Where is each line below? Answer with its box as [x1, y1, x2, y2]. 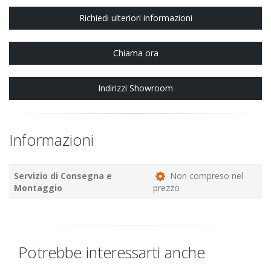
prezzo [153, 182, 180, 194]
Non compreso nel [168, 170, 243, 182]
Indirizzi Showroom [98, 82, 173, 94]
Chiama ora [113, 47, 158, 59]
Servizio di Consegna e [14, 170, 112, 182]
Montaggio [14, 182, 62, 194]
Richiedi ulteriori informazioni [79, 12, 192, 24]
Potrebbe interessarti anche [18, 242, 205, 263]
